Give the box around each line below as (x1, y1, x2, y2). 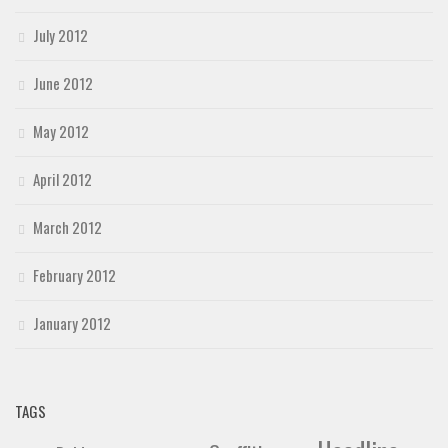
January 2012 (33, 312, 111, 335)
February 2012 (33, 264, 116, 287)
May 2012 (33, 120, 89, 143)
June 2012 (33, 72, 93, 95)
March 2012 (33, 216, 102, 239)
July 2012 (33, 24, 88, 47)
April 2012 (33, 168, 92, 191)
